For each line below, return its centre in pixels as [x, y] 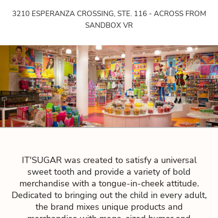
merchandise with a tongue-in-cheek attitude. [109, 183]
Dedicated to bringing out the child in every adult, [109, 195]
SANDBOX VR [109, 25]
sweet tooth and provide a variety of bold [109, 171]
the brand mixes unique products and [109, 206]
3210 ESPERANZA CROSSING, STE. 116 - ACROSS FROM [109, 13]
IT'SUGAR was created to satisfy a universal [109, 160]
